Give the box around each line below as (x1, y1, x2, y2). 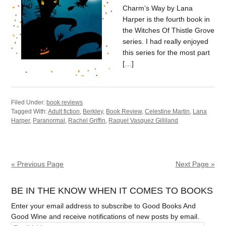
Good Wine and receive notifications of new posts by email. (11, 212, 200, 221)
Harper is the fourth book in (123, 15, 210, 23)
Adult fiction (48, 108, 80, 115)
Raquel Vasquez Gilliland (108, 117, 179, 124)
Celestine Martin (145, 108, 190, 115)
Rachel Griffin (68, 117, 106, 124)
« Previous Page (11, 160, 64, 168)
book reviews (46, 99, 83, 106)
